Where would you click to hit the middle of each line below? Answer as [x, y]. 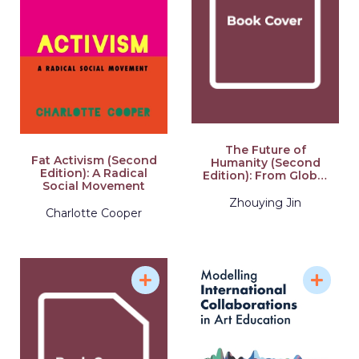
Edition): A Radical [94, 173]
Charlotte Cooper [94, 214]
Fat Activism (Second [94, 161]
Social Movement [94, 186]
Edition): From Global [265, 175]
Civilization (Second [265, 201]
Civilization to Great [265, 188]
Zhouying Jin [265, 202]
